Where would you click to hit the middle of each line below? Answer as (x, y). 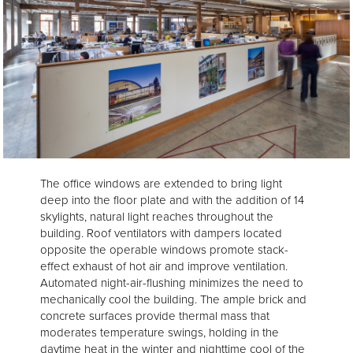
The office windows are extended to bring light (161, 183)
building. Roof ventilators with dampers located (161, 233)
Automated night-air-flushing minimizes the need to (172, 282)
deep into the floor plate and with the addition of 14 (172, 200)
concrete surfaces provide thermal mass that (155, 316)
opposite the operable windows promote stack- (164, 249)
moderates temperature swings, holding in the (160, 332)
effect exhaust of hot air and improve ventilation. (164, 266)
